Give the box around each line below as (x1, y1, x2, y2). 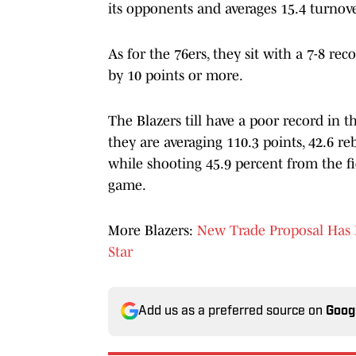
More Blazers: (108, 222, 197, 238)
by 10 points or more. (108, 67, 243, 83)
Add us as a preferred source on (138, 304, 326, 318)
